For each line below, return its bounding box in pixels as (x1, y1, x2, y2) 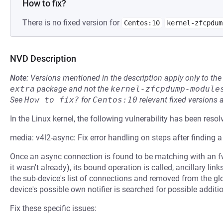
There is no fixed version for (22, 18, 121, 27)
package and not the (35, 84, 111, 94)
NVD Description (10, 53, 76, 64)
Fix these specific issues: (10, 204, 97, 213)
